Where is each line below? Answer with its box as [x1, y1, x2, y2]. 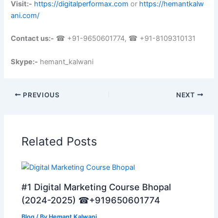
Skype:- [11, 57, 38, 66]
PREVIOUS [21, 91, 60, 99]
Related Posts [21, 134, 97, 149]
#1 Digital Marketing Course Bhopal [21, 181, 172, 192]
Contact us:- [11, 34, 54, 43]
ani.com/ [11, 11, 40, 20]
